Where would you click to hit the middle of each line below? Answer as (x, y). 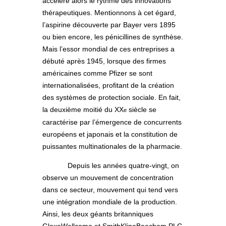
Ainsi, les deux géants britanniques (98, 214)
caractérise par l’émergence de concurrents (112, 122)
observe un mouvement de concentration (108, 177)
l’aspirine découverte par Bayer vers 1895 (109, 24)
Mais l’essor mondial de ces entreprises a (108, 49)
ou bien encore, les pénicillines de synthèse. (113, 37)
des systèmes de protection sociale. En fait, (111, 97)
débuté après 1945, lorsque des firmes (104, 61)
